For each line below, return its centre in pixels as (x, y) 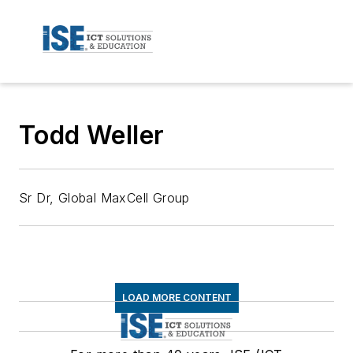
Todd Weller (92, 135)
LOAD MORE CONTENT (176, 297)
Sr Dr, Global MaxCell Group (104, 197)
